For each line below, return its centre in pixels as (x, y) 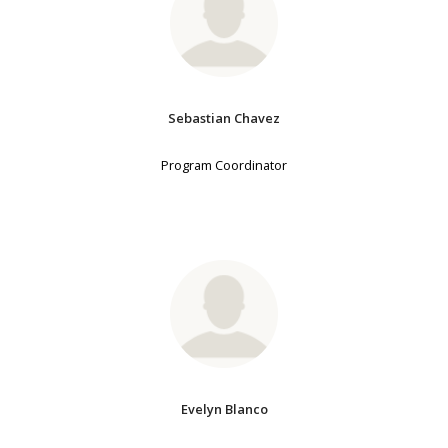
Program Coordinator (224, 165)
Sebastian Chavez (224, 118)
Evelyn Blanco (224, 409)
